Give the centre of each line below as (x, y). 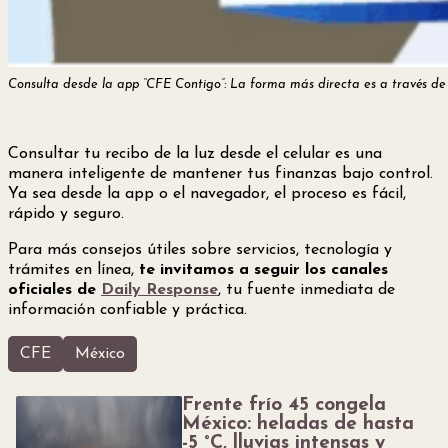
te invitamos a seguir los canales (263, 269)
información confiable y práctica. (127, 309)
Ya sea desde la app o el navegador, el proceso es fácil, (207, 193)
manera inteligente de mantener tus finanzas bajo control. (220, 173)
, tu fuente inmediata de (306, 289)
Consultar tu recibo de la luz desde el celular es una (195, 153)
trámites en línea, (73, 269)
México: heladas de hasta (298, 424)
